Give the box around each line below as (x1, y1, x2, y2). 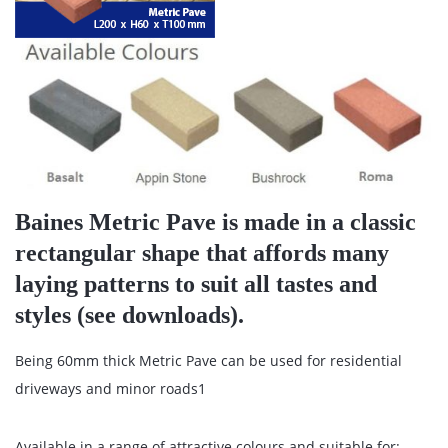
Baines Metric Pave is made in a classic (15, 208, 416, 235)
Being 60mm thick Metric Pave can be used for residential (15, 350, 402, 370)
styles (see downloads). (15, 301, 244, 328)
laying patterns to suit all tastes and (15, 270, 377, 297)
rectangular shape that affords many (15, 239, 389, 266)
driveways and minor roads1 (15, 378, 206, 398)
